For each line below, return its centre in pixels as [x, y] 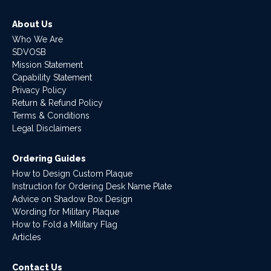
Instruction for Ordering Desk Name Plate [92, 186]
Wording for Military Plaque [66, 212]
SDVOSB [29, 52]
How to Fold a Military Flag [65, 224]
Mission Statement [47, 65]
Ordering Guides [49, 158]
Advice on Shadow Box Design [72, 199]
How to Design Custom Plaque [72, 174]
